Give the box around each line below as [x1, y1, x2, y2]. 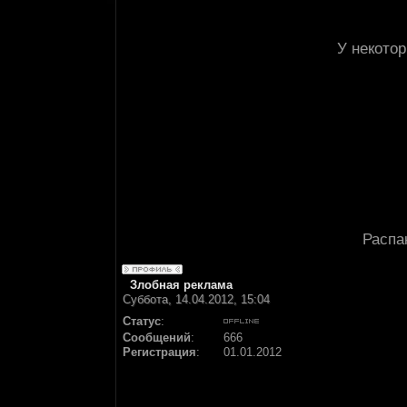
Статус [123, 314, 161, 328]
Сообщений [123, 331, 191, 344]
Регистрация [123, 345, 196, 359]
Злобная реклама [130, 278, 233, 292]
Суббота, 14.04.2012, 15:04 [123, 293, 270, 306]
